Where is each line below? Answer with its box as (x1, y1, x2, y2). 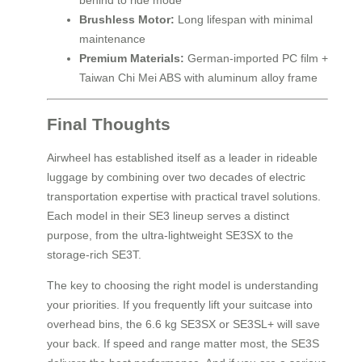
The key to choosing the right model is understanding (47, 279, 318, 293)
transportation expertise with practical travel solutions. (47, 190, 321, 204)
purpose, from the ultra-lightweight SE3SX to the (47, 229, 293, 242)
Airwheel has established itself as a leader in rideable (47, 151, 318, 165)
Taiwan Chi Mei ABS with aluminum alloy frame (79, 71, 318, 85)
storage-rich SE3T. (47, 248, 141, 262)
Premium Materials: (79, 52, 184, 65)
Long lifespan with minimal (175, 13, 313, 27)
